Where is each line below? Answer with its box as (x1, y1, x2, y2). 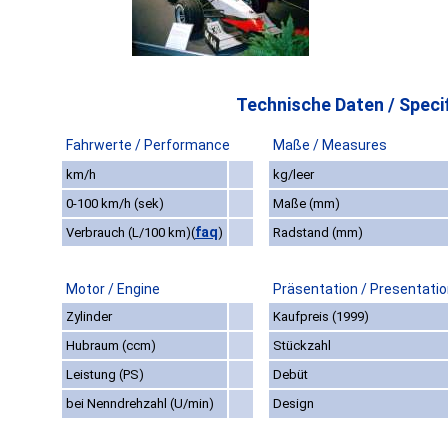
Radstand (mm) (273, 225, 363, 241)
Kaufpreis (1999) (273, 309, 369, 325)
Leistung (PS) (66, 367, 144, 383)
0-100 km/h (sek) (66, 196, 164, 212)
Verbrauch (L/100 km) (66, 225, 191, 241)
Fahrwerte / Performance (66, 137, 230, 154)
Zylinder (66, 309, 112, 325)
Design (273, 396, 314, 412)
